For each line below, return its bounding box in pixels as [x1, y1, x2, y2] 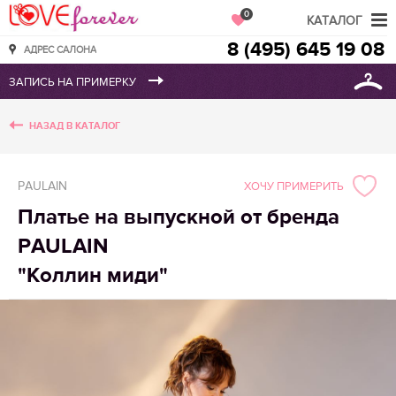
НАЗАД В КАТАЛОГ [29, 120, 120, 132]
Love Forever [82, 4, 156, 19]
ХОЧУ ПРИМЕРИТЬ [244, 179, 344, 194]
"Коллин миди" [18, 263, 168, 288]
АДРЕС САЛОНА [24, 44, 96, 56]
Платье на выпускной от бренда [18, 204, 339, 230]
